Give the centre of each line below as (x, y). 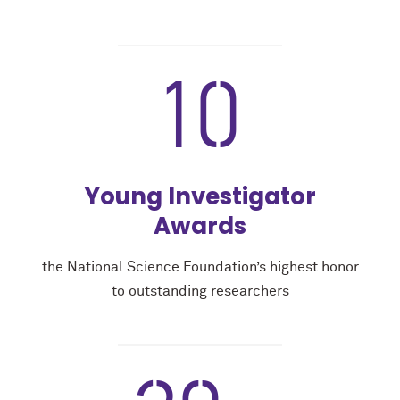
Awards (200, 225)
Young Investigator (200, 196)
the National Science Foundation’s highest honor (200, 267)
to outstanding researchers (200, 291)
